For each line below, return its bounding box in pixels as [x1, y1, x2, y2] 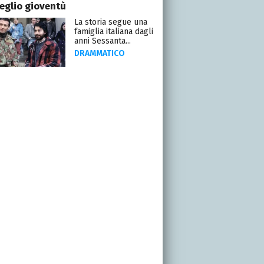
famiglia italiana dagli [74, 26, 153, 37]
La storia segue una [74, 16, 147, 27]
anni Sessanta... [74, 35, 131, 46]
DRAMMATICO [74, 48, 125, 58]
